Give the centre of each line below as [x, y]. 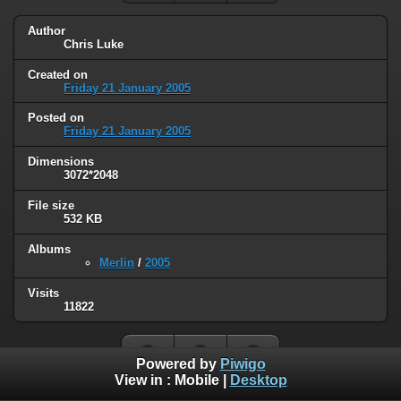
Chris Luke [94, 44]
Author [47, 30]
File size [51, 206]
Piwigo [243, 364]
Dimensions [61, 162]
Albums [49, 250]
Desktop [258, 380]
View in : [144, 380]
